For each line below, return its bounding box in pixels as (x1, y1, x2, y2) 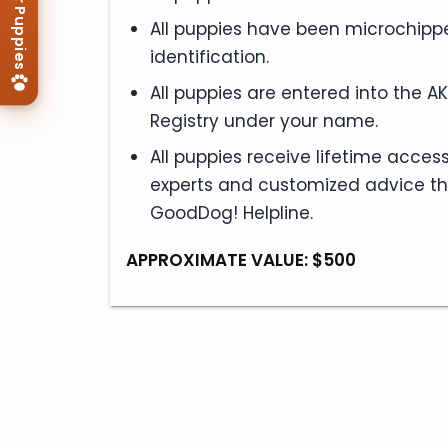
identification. (150, 44, 269, 69)
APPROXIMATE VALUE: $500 (126, 247, 356, 272)
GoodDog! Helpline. (150, 200, 313, 225)
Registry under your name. (150, 108, 378, 133)
